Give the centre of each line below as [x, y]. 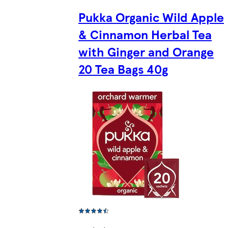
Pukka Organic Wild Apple [151, 17]
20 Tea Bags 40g [123, 69]
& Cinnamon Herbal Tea [145, 34]
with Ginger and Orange [146, 52]
